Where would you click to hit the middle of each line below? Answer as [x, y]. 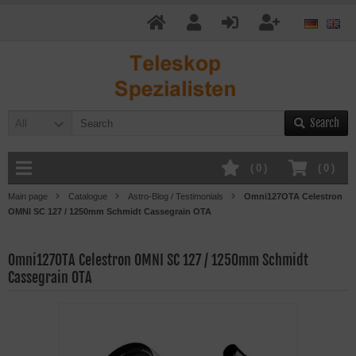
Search [324, 123]
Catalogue [88, 196]
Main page [28, 196]
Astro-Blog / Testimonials [176, 196]
